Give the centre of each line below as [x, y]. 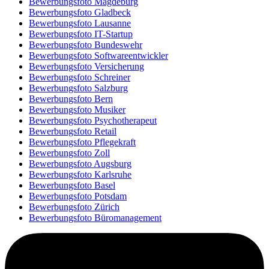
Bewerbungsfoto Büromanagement [95, 217]
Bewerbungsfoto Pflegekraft [82, 142]
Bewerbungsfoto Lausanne [80, 23]
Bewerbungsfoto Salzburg [78, 88]
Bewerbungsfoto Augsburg [80, 163]
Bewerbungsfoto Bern [71, 98]
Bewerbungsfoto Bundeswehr [86, 44]
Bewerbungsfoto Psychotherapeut [93, 120]
